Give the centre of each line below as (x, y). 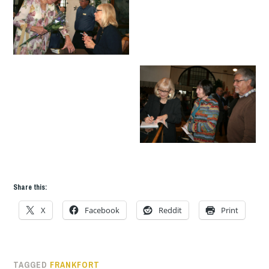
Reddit (171, 210)
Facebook (102, 210)
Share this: (30, 187)
